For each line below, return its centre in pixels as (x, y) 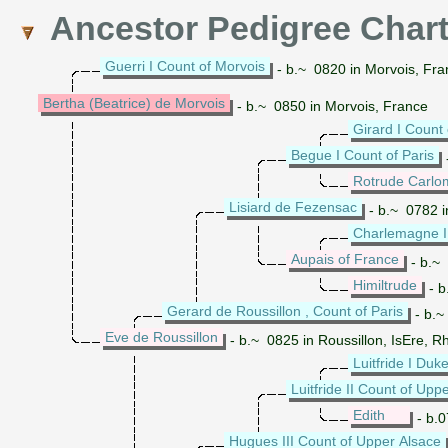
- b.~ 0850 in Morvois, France (330, 105)
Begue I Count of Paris (362, 154)
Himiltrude (385, 284)
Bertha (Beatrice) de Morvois (134, 102)
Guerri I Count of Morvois (185, 65)
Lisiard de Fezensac (293, 206)
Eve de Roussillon (161, 336)
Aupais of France (345, 258)
